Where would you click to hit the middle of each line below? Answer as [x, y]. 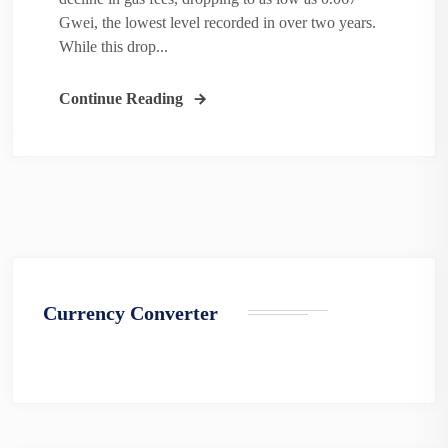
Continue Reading [121, 99]
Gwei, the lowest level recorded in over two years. [217, 23]
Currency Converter [130, 313]
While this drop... [113, 47]
